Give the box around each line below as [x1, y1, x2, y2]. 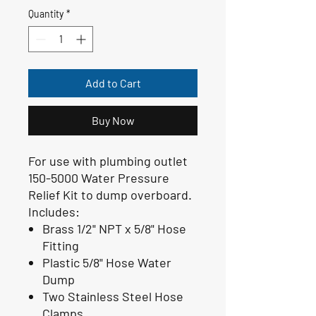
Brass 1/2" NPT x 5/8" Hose [42, 220, 186, 236]
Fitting [42, 237, 79, 253]
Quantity [28, 7, 63, 20]
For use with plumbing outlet [28, 152, 188, 169]
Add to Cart [85, 75, 141, 90]
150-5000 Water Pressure [28, 169, 169, 186]
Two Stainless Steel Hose [42, 288, 183, 304]
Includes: [28, 203, 80, 219]
